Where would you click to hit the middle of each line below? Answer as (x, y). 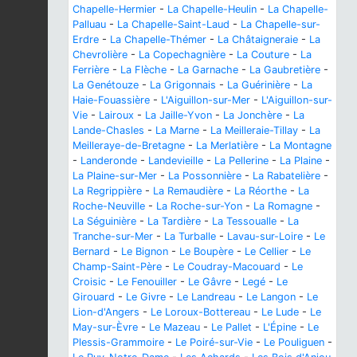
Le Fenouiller (147, 282)
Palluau (89, 25)
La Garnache (208, 70)
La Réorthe (261, 191)
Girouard (94, 297)
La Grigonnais (183, 85)
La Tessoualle (244, 222)
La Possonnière (205, 176)
